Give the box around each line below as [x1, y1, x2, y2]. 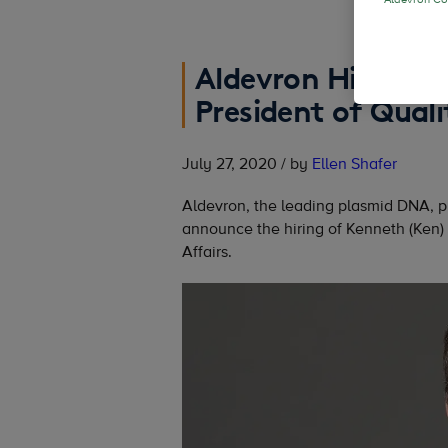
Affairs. [182, 241, 232, 262]
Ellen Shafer [312, 153, 397, 174]
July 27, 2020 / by [182, 153, 312, 174]
